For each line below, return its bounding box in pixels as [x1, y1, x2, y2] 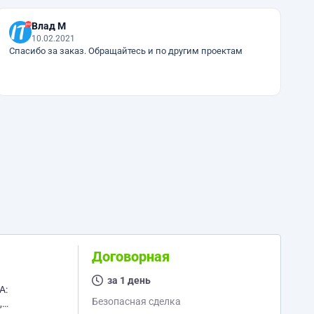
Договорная [91, 248, 170, 265]
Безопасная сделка [91, 296, 181, 307]
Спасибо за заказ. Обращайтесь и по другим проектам [8, 46, 243, 56]
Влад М [31, 20, 66, 32]
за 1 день [107, 275, 151, 286]
